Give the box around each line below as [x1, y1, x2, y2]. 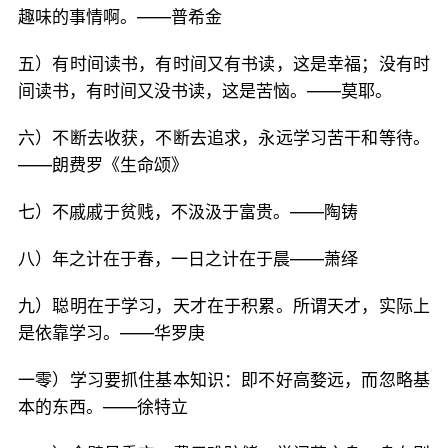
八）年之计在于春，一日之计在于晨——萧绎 [18, 249, 358, 269]
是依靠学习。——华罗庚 [18, 323, 205, 343]
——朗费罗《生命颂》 [18, 155, 188, 175]
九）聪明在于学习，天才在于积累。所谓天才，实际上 [18, 296, 430, 316]
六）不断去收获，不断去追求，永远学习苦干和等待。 [18, 128, 430, 148]
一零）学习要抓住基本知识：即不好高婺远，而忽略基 [18, 370, 430, 390]
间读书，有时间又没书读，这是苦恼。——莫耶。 [18, 81, 392, 101]
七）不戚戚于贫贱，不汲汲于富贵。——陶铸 [18, 202, 358, 222]
